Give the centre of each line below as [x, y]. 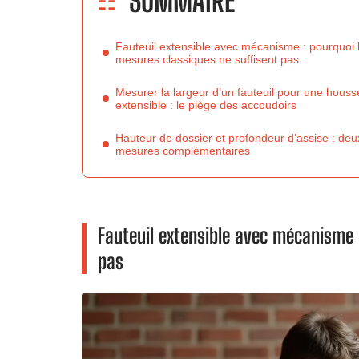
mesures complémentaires [183, 151]
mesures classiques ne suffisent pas [207, 59]
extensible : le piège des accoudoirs [206, 105]
